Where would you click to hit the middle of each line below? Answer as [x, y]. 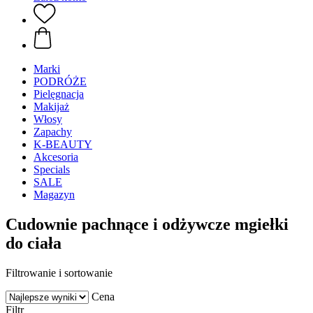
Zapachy [53, 132]
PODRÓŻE [60, 81]
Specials [52, 169]
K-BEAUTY [63, 144]
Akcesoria [56, 157]
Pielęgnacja [59, 94]
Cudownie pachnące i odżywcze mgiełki [147, 224]
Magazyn [54, 195]
